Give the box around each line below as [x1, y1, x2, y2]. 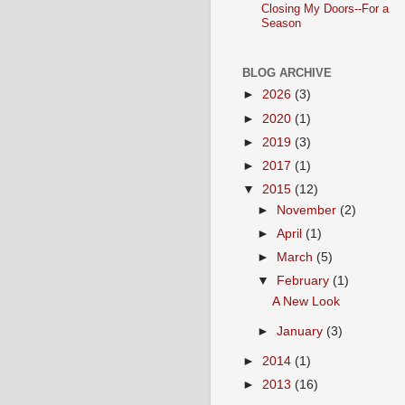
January [276, 324, 326, 338]
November [276, 202, 340, 217]
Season [260, 16, 301, 31]
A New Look [272, 294, 341, 308]
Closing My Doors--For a [260, 2, 389, 16]
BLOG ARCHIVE [241, 65, 332, 80]
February [276, 274, 333, 287]
